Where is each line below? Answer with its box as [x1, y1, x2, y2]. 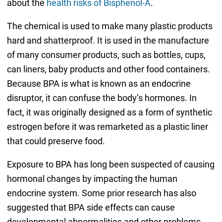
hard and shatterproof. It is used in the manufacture [6, 35, 209, 46]
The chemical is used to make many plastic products [6, 20, 213, 31]
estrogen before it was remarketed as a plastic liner [6, 121, 208, 132]
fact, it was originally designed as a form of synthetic [6, 107, 212, 117]
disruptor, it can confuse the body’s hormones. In [6, 92, 197, 103]
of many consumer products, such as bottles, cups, [6, 49, 206, 60]
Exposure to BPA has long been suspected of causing [6, 159, 215, 169]
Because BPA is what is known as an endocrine [6, 78, 191, 89]
